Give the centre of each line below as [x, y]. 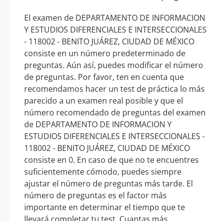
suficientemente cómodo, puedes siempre [103, 171]
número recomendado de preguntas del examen [115, 112]
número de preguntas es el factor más [95, 195]
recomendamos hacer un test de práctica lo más [114, 89]
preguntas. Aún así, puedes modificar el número [114, 65]
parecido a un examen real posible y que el [104, 100]
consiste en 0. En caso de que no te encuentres [111, 160]
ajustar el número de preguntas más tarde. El [109, 183]
